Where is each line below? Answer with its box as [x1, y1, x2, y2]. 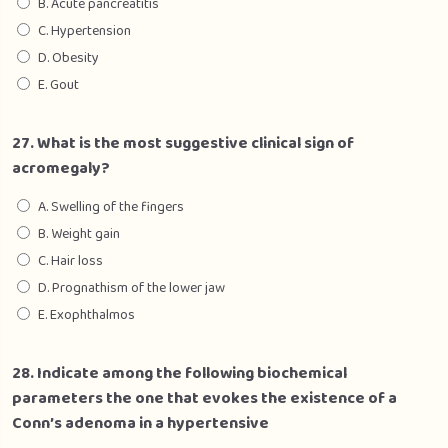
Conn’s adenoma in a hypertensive [12, 411, 269, 436]
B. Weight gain [38, 223, 120, 245]
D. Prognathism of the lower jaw [38, 277, 225, 299]
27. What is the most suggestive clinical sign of [12, 131, 354, 156]
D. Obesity [38, 47, 99, 69]
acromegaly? [12, 156, 110, 181]
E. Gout [38, 74, 79, 96]
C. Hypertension [38, 20, 131, 42]
